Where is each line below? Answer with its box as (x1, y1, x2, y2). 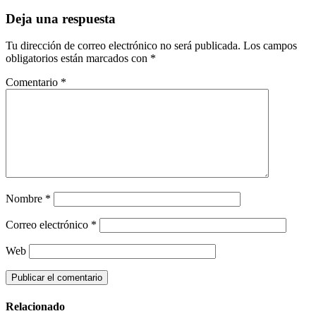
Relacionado (6, 300, 65, 312)
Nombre (6, 193, 45, 205)
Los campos (243, 39, 297, 52)
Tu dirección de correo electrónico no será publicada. (6, 39, 241, 52)
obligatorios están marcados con (6, 52, 150, 65)
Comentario (6, 76, 61, 89)
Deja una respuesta (6, 11, 116, 26)
